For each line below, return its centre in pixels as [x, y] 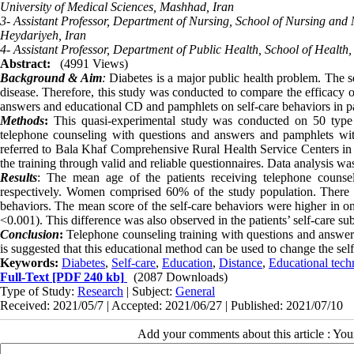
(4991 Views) [94, 63]
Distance [241, 262]
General [195, 291]
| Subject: [149, 291]
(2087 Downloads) [181, 277]
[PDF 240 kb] [87, 277]
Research [100, 291]
